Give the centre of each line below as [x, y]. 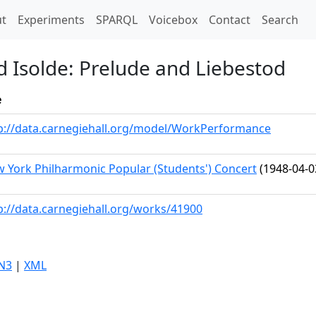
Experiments [51, 20]
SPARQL [117, 20]
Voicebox [173, 20]
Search [280, 20]
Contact [230, 20]
